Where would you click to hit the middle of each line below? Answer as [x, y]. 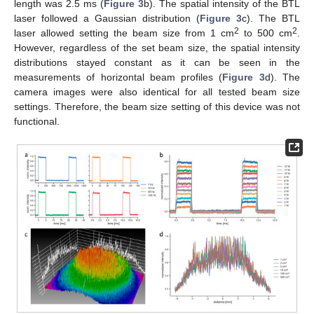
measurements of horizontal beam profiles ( [118, 77]
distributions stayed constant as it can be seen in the [157, 62]
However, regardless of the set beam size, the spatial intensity [157, 47]
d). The [282, 77]
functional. [37, 121]
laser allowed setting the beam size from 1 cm [124, 33]
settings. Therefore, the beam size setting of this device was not [157, 106]
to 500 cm [266, 33]
